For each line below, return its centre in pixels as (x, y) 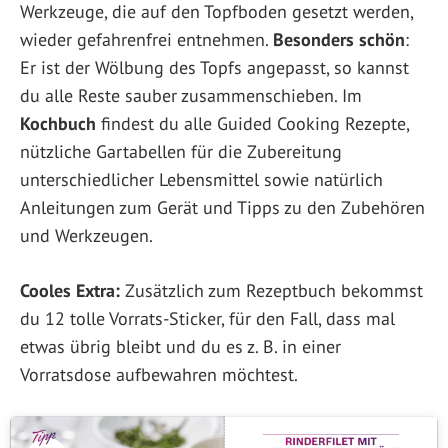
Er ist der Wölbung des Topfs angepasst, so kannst (214, 67)
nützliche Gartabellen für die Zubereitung (181, 151)
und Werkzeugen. (86, 235)
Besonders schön (339, 39)
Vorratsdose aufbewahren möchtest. (159, 374)
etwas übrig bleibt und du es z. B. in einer (180, 346)
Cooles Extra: (70, 290)
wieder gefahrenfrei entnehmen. (146, 39)
